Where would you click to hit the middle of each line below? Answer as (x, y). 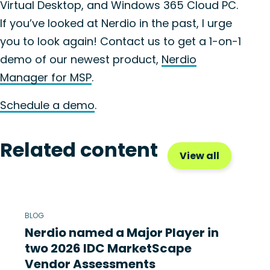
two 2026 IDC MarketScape (108, 248)
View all (199, 156)
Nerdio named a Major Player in (122, 233)
